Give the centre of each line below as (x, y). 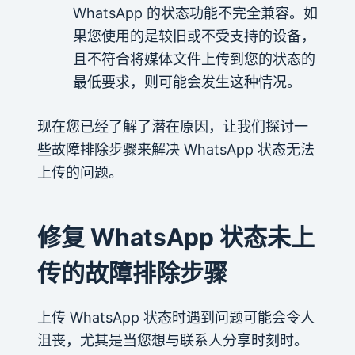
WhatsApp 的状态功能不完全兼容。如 (195, 13)
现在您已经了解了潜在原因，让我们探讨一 (172, 126)
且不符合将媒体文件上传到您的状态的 (194, 59)
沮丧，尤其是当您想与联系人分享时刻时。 (172, 340)
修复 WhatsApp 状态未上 (176, 237)
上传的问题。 (80, 172)
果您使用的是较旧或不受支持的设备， (194, 36)
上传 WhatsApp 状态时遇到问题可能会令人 (176, 317)
